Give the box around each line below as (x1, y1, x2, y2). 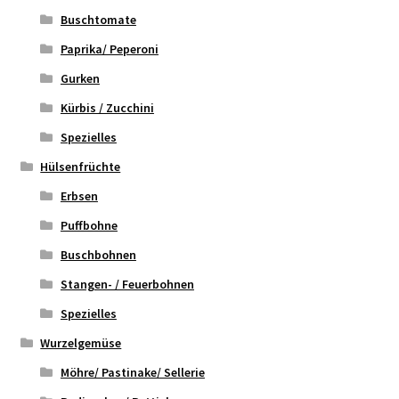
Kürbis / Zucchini (60, 100, 154, 117)
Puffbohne (60, 217, 118, 234)
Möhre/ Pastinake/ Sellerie (60, 364, 205, 381)
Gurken (60, 70, 100, 87)
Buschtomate (60, 12, 136, 28)
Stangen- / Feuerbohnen (60, 276, 194, 293)
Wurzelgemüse (40, 335, 122, 352)
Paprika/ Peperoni (60, 41, 159, 58)
